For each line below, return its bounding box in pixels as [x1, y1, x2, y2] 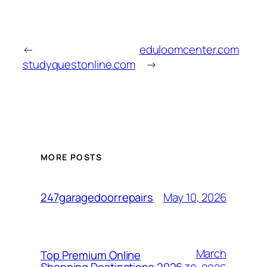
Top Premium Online [41, 247, 141, 263]
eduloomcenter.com [139, 41, 240, 57]
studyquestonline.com [23, 56, 135, 72]
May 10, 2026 [163, 189, 226, 205]
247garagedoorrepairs [41, 190, 153, 206]
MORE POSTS [41, 151, 102, 163]
